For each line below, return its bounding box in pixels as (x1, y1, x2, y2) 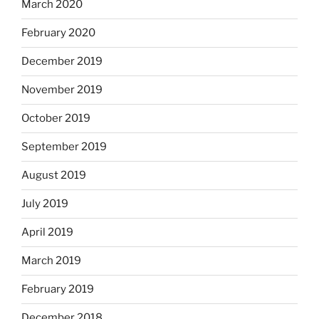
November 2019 (21, 83, 103, 97)
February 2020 (21, 26, 95, 40)
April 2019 (21, 226, 73, 239)
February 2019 (21, 283, 94, 296)
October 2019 (21, 112, 90, 125)
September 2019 (21, 140, 107, 154)
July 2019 (21, 197, 68, 211)
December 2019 (21, 55, 103, 68)
